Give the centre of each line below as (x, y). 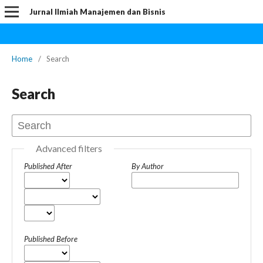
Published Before (51, 239)
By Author (148, 166)
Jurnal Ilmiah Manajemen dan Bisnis (97, 12)
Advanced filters (69, 148)
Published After (48, 166)
